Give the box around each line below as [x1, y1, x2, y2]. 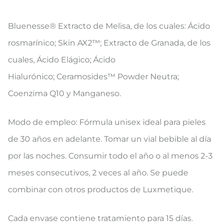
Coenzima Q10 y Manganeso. [8, 88, 121, 98]
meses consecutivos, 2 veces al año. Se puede [8, 167, 188, 177]
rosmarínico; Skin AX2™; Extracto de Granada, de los [8, 38, 211, 48]
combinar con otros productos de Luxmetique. [8, 184, 193, 194]
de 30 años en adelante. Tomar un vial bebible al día [8, 134, 211, 144]
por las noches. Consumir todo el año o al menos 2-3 [8, 151, 213, 161]
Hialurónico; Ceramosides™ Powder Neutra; [8, 71, 179, 81]
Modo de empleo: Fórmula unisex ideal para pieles [8, 117, 206, 127]
